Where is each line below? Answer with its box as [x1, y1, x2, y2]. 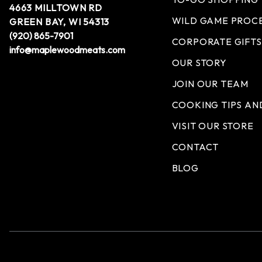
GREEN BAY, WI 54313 [9, 16, 110, 27]
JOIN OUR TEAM [171, 78, 249, 89]
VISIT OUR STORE [171, 120, 254, 132]
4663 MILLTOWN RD [9, 2, 102, 13]
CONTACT [171, 141, 219, 153]
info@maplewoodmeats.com [9, 44, 125, 56]
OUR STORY [171, 57, 227, 68]
